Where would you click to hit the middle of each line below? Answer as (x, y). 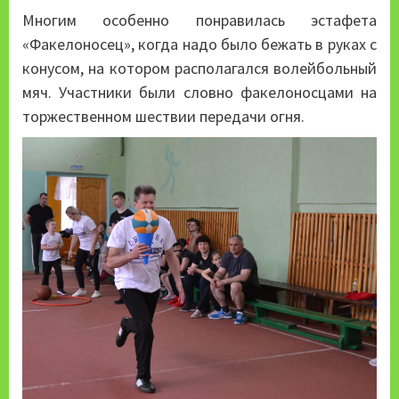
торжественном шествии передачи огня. (163, 116)
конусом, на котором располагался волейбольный (199, 68)
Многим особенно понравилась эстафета (199, 20)
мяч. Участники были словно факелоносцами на (199, 92)
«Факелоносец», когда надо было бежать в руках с (199, 44)
